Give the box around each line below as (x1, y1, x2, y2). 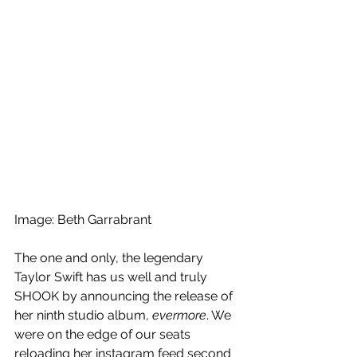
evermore (152, 308, 206, 323)
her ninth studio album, (14, 308, 152, 323)
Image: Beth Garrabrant (14, 212, 151, 227)
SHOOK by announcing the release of (14, 288, 236, 304)
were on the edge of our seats (14, 327, 194, 342)
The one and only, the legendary (14, 250, 206, 265)
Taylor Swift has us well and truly (14, 269, 210, 284)
